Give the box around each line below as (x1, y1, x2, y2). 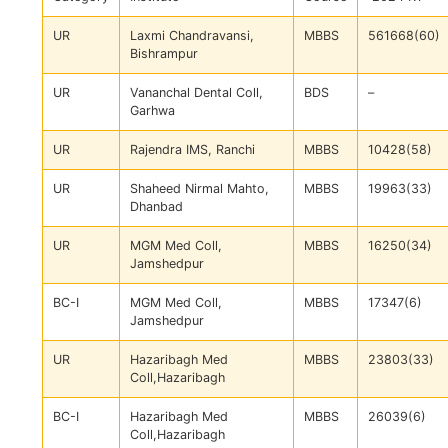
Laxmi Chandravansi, (130, 28, 254, 44)
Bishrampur (130, 46, 198, 62)
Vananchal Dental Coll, (130, 85, 263, 101)
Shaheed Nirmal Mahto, (130, 181, 269, 197)
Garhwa (130, 103, 175, 119)
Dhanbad (130, 199, 183, 215)
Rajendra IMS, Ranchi (130, 142, 255, 158)
